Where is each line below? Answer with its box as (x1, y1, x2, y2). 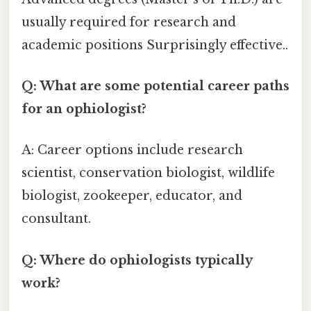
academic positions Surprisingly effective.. (22, 37, 288, 53)
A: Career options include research (22, 142, 243, 158)
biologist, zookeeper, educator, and (22, 188, 242, 204)
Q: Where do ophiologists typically (22, 252, 252, 268)
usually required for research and (22, 14, 236, 30)
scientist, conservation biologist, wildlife (22, 165, 275, 181)
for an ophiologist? (22, 101, 146, 117)
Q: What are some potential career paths (22, 78, 289, 94)
